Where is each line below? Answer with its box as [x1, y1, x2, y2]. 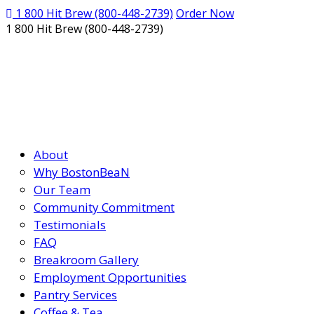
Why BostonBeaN [34, 164, 130, 180]
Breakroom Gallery [34, 252, 139, 268]
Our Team [34, 182, 90, 198]
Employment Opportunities [34, 269, 186, 285]
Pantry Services [34, 287, 117, 303]
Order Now [176, 6, 234, 21]
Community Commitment [34, 199, 175, 215]
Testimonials [34, 217, 106, 233]
